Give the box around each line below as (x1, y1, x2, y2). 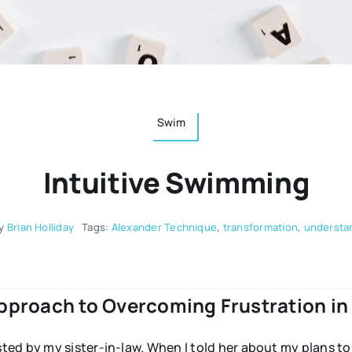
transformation (222, 220, 299, 235)
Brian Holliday (6, 220, 75, 235)
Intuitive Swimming (42, 163, 310, 203)
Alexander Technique (111, 220, 218, 235)
